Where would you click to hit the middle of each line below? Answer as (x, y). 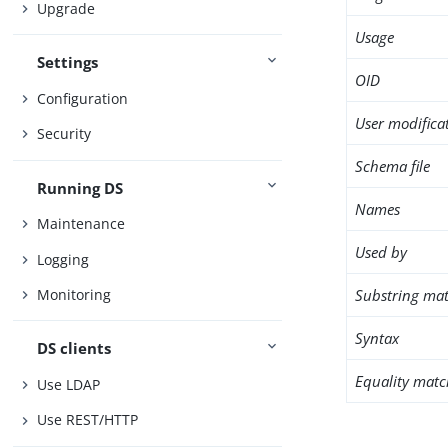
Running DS (80, 187)
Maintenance (81, 224)
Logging (63, 259)
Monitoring (74, 295)
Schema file (393, 166)
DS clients (74, 348)
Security (64, 134)
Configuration (83, 98)
